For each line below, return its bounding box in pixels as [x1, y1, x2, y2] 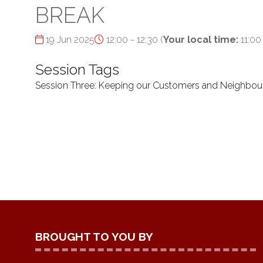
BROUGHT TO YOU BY [35, 230, 153, 243]
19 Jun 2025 [43, 34, 95, 45]
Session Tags [35, 60, 119, 78]
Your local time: [163, 34, 238, 45]
